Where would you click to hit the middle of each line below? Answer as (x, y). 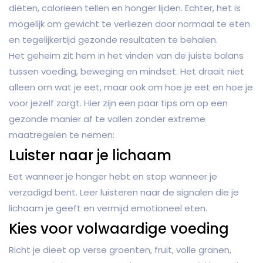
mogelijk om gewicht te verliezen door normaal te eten (129, 24)
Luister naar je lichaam (90, 156)
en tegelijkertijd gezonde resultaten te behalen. (113, 40)
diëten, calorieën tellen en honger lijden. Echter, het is (125, 8)
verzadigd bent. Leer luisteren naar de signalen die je (124, 193)
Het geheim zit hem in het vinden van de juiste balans (126, 56)
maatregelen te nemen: (62, 135)
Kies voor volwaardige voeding (119, 229)
